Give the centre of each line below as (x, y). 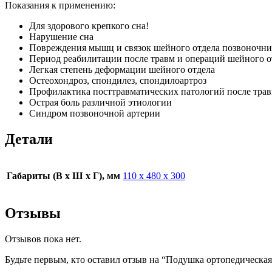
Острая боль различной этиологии (100, 102)
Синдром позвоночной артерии (95, 113)
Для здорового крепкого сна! (89, 25)
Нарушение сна (61, 36)
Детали (29, 139)
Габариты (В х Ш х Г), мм (63, 176)
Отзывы (33, 213)
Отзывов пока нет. (43, 239)
